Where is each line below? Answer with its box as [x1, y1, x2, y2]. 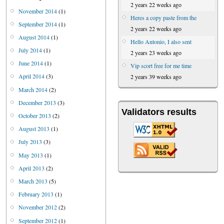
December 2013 [18, 98, 56, 106]
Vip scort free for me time [130, 61, 191, 70]
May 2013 [18, 150, 43, 159]
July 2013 [18, 137, 42, 146]
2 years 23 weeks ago [130, 48, 181, 56]
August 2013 [18, 124, 49, 133]
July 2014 [18, 46, 42, 54]
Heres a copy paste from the [130, 13, 196, 21]
